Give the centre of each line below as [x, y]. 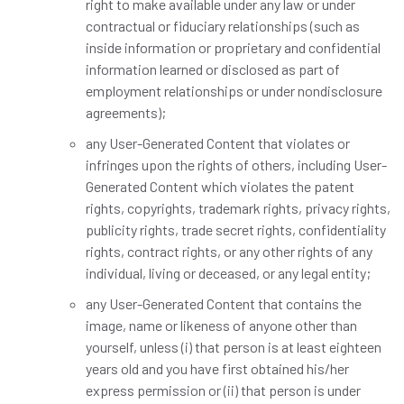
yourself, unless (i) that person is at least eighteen [234, 347]
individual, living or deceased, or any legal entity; [228, 273]
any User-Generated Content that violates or [218, 143]
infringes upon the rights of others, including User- [236, 165]
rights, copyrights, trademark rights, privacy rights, [238, 208]
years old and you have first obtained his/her [217, 368]
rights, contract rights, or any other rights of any [229, 251]
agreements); [126, 112]
